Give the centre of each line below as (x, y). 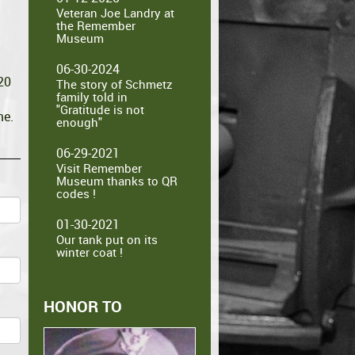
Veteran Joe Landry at (115, 13)
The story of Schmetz (115, 84)
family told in (92, 97)
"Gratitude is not (100, 109)
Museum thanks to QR (117, 181)
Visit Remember (99, 168)
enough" (79, 122)
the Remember (96, 25)
